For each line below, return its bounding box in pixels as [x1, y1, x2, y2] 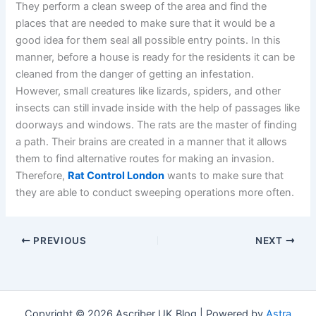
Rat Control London [68, 169, 165, 183]
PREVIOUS [30, 234, 87, 246]
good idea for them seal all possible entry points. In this [16, 34, 281, 47]
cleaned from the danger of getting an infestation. [16, 68, 255, 81]
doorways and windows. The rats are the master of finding [16, 119, 298, 132]
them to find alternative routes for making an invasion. [16, 152, 275, 166]
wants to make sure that [164, 169, 284, 183]
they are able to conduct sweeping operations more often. [16, 186, 298, 200]
